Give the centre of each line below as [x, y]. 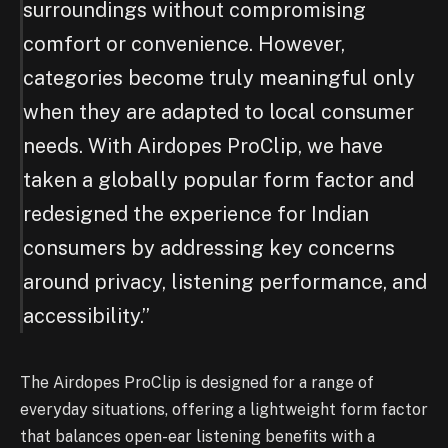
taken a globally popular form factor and [218, 179]
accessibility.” [86, 315]
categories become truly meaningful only [219, 77]
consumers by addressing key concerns [209, 247]
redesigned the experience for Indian [196, 213]
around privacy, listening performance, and [225, 281]
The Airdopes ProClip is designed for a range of [197, 383]
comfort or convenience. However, [184, 43]
